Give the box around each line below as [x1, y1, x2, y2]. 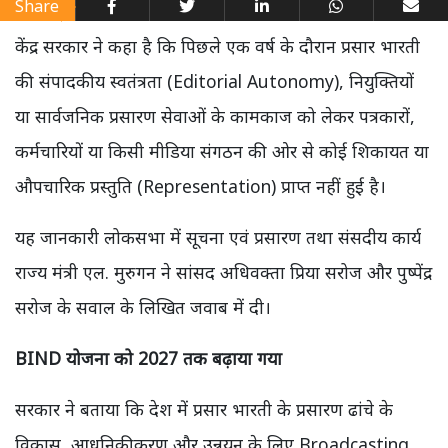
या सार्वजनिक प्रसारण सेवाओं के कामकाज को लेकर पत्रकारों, [15, 104, 415, 129]
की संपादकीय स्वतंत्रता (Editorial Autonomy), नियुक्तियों [15, 69, 414, 94]
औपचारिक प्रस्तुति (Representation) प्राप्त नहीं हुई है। [15, 174, 386, 199]
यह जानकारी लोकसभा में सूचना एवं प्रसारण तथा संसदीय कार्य [15, 225, 421, 250]
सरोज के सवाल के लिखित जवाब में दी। [15, 295, 271, 320]
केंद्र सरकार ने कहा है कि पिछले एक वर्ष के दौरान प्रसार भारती [15, 34, 420, 59]
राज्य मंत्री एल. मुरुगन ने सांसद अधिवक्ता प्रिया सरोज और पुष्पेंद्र [15, 260, 432, 285]
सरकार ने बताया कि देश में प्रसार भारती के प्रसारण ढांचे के [15, 397, 393, 422]
